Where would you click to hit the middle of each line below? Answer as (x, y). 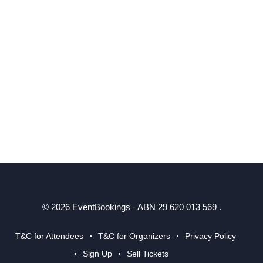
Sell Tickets (148, 254)
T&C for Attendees (49, 236)
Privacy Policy (210, 236)
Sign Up (97, 254)
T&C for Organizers (134, 236)
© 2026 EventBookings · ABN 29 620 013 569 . (131, 207)
